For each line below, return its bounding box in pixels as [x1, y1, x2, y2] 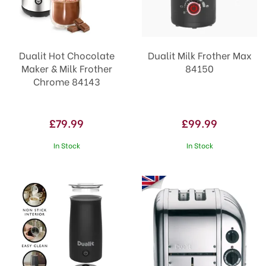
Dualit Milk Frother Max [147, 48, 252, 62]
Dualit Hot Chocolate [18, 48, 115, 62]
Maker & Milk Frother [21, 61, 112, 75]
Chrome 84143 [33, 74, 100, 88]
